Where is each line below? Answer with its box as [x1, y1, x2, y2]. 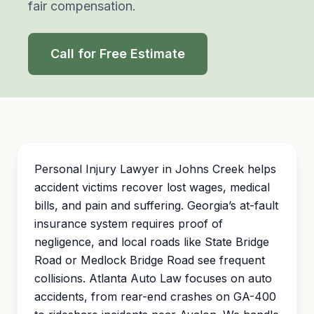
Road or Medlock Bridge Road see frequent [34, 253, 265, 267]
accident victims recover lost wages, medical [34, 180, 270, 194]
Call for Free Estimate [50, 46, 185, 61]
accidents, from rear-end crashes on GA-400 [34, 289, 276, 303]
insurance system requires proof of [34, 217, 223, 231]
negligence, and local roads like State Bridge [34, 235, 269, 249]
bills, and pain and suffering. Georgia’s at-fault [34, 198, 278, 212]
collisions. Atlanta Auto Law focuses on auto [34, 271, 272, 285]
